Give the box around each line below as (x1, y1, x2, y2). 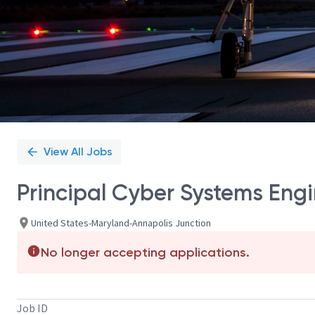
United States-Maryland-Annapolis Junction (31, 216, 211, 229)
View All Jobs (44, 145, 112, 158)
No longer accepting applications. (41, 245, 250, 260)
